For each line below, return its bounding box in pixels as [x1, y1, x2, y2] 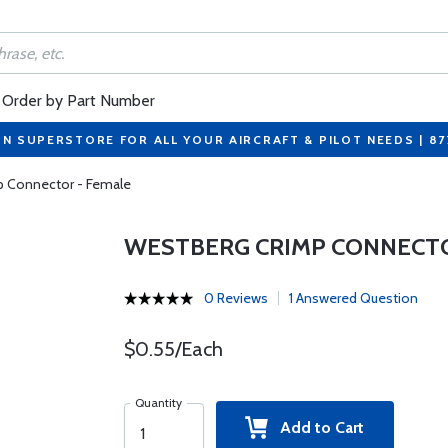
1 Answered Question [288, 289, 418, 307]
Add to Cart [268, 418, 365, 437]
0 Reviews [203, 289, 268, 307]
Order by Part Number [2, 91, 155, 110]
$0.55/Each [123, 337, 223, 361]
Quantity [134, 395, 182, 410]
